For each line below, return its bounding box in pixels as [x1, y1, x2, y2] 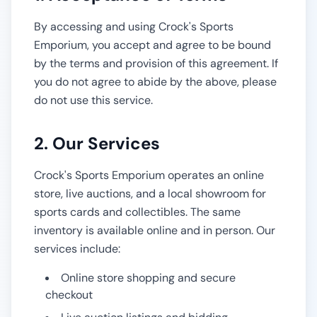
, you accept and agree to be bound [87, 38, 271, 52]
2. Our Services [34, 132, 160, 154]
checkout [45, 287, 93, 302]
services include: [34, 241, 120, 256]
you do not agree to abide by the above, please [34, 74, 277, 89]
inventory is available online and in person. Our [34, 223, 275, 238]
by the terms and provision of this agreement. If [34, 56, 278, 71]
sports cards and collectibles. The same [34, 204, 241, 219]
